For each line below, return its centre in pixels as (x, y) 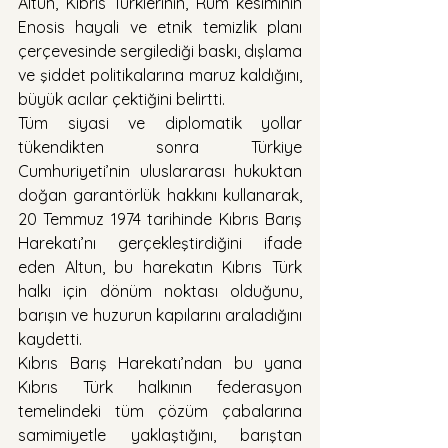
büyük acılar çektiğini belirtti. (121, 98)
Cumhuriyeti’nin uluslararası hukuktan (160, 170)
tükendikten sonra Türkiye (160, 146)
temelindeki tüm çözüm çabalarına (160, 410)
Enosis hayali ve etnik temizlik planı (160, 26)
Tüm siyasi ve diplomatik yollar (160, 122)
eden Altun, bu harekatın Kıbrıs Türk (160, 266)
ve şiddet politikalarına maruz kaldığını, (160, 74)
